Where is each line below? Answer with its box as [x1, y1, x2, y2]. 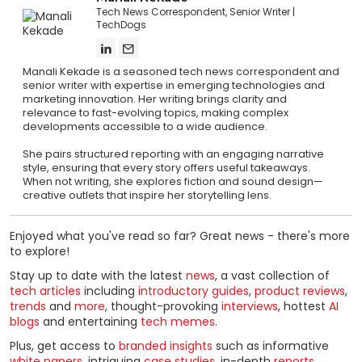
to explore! [10, 242, 69, 259]
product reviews [255, 282, 345, 299]
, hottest [278, 297, 329, 314]
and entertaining [40, 313, 141, 330]
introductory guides [138, 282, 249, 299]
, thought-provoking [105, 297, 221, 314]
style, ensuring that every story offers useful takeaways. [23, 160, 310, 175]
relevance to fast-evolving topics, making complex [23, 105, 288, 120]
